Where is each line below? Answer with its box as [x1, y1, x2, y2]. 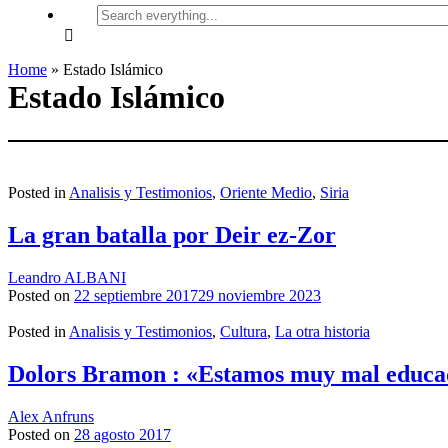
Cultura [220, 322, 267, 340]
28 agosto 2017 [74, 425, 171, 443]
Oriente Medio [220, 184, 312, 202]
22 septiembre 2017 [74, 286, 198, 304]
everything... [95, 21, 174, 39]
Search [95, 3, 138, 21]
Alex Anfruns [8, 407, 94, 425]
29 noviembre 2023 [198, 286, 321, 304]
